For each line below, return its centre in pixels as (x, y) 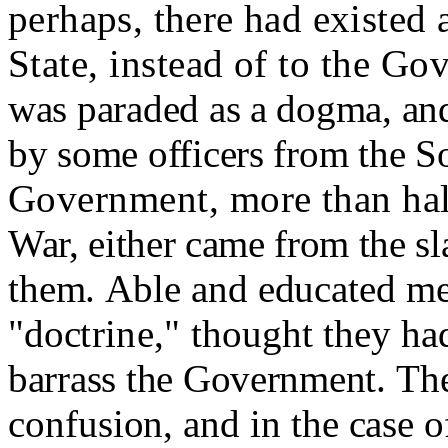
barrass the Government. (202, 379)
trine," (136, 334)
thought (257, 334)
